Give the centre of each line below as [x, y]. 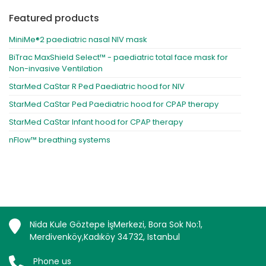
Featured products [54, 18]
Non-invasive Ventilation [56, 68]
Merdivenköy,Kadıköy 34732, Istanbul [104, 237]
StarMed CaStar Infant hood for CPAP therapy [96, 122]
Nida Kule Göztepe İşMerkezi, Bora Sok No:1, [116, 224]
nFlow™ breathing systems [60, 140]
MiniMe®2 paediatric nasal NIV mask [78, 39]
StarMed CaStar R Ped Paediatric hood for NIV [97, 86]
